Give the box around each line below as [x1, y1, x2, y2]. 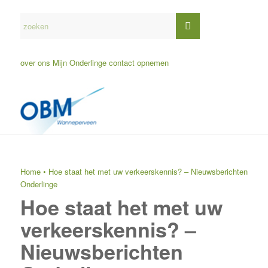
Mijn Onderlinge [52, 57, 106, 68]
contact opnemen [108, 57, 169, 68]
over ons [20, 57, 50, 68]
